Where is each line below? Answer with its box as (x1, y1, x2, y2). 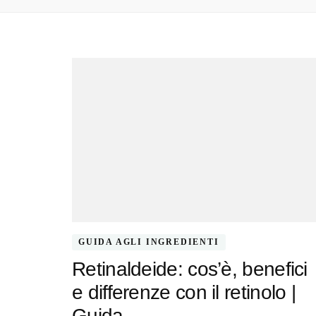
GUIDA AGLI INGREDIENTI (78, 237, 219, 248)
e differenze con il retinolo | (72, 281, 296, 304)
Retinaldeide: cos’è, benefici (72, 258, 308, 281)
